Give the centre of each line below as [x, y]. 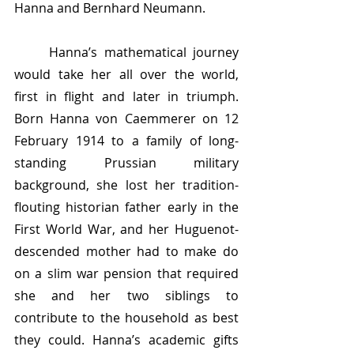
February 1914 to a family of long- [126, 141]
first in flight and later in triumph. [126, 96]
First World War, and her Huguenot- [126, 229]
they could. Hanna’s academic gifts [126, 340]
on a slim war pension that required [126, 273]
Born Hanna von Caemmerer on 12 [126, 119]
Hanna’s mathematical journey [32, 52]
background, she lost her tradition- [126, 185]
